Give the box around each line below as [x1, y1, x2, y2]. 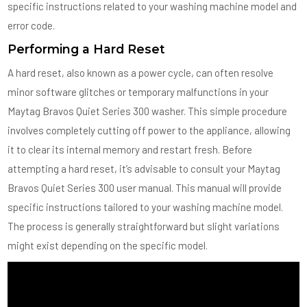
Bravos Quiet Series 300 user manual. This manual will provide [8, 182, 282, 194]
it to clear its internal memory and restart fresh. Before [8, 143, 253, 156]
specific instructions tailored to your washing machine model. [8, 201, 284, 213]
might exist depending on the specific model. [8, 239, 208, 251]
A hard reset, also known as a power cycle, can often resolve [8, 66, 274, 79]
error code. [8, 19, 56, 32]
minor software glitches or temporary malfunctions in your [8, 86, 269, 98]
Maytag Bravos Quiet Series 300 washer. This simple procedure [8, 105, 288, 117]
